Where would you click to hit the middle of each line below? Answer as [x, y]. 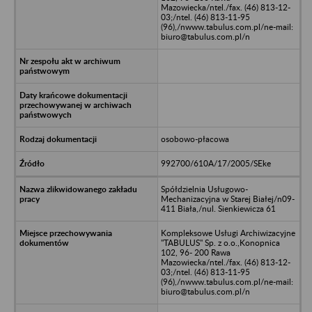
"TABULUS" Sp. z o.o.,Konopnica [220, 242]
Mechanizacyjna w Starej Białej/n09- [227, 198]
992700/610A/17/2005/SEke [216, 163]
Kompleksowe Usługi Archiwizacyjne [228, 233]
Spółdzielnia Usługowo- [204, 189]
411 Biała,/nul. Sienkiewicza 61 [218, 208]
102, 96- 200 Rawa [195, 252]
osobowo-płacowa [195, 139]
